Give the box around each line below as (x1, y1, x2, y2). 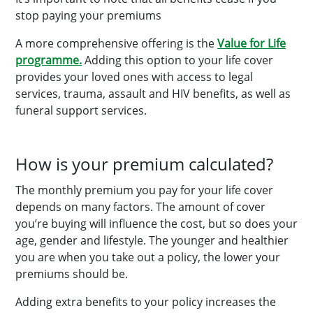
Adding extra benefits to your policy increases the (15, 294, 276, 310)
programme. (15, 52, 82, 68)
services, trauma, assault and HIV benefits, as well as (15, 86, 291, 101)
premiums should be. (15, 266, 128, 282)
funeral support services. (15, 103, 147, 118)
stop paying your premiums (15, 8, 161, 23)
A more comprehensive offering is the (15, 36, 214, 51)
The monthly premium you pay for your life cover (15, 182, 273, 198)
